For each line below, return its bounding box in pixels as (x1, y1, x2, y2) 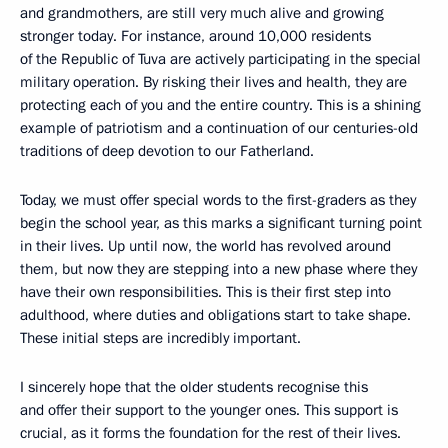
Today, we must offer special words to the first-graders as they (20, 189, 416, 210)
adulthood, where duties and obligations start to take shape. (20, 304, 411, 325)
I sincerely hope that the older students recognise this (20, 376, 368, 397)
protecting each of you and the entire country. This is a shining (20, 94, 421, 115)
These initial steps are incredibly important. (20, 327, 301, 348)
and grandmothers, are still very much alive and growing (20, 2, 384, 23)
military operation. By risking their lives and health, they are (20, 71, 407, 92)
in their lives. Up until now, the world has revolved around (20, 235, 391, 256)
